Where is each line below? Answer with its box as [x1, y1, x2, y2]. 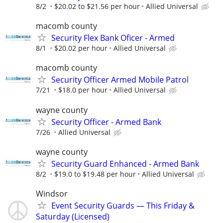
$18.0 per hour [58, 85, 108, 95]
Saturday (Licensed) [36, 211, 110, 222]
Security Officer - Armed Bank [51, 116, 161, 127]
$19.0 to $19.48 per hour [54, 169, 136, 179]
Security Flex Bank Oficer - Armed [51, 32, 175, 44]
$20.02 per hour [54, 43, 108, 53]
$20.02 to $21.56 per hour [54, 1, 140, 11]
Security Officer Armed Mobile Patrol [51, 74, 189, 86]
